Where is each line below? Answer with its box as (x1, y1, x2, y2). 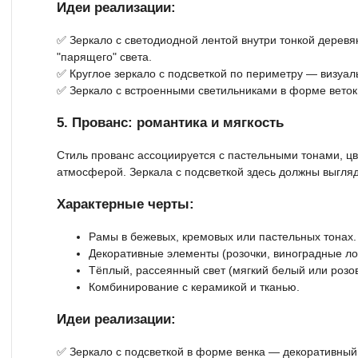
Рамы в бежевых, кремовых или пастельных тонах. (89, 229, 356, 243)
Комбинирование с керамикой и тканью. (89, 280, 300, 293)
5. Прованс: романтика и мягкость (57, 114, 284, 130)
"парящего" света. (57, 50, 152, 63)
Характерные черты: (57, 196, 194, 212)
